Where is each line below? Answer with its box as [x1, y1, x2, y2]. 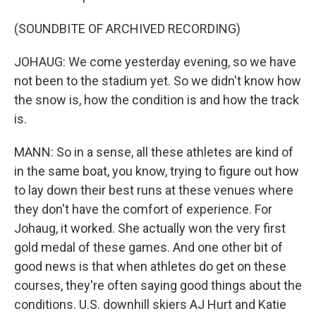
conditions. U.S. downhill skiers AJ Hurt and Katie [14, 297, 286, 312]
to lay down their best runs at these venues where [14, 183, 293, 197]
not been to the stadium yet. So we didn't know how [14, 73, 301, 88]
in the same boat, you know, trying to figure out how [14, 164, 299, 178]
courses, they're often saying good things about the [14, 278, 302, 293]
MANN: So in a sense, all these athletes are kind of [14, 145, 293, 159]
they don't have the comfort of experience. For [14, 202, 272, 217]
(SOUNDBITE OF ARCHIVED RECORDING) [14, 21, 241, 36]
